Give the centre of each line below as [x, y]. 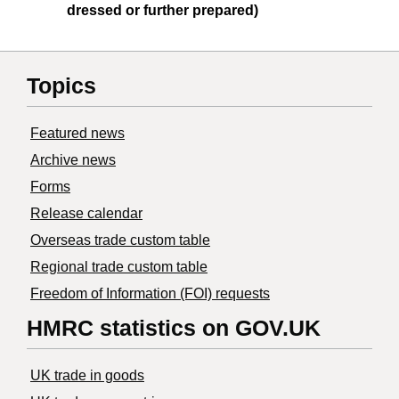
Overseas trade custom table [120, 240]
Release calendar [86, 214]
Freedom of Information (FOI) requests [150, 294]
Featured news [77, 134]
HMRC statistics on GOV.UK [174, 328]
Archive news [73, 160]
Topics [61, 86]
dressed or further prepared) [163, 11]
